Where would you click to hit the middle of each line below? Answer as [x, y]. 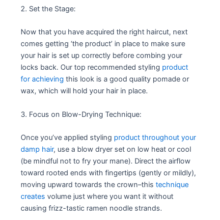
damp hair [37, 149]
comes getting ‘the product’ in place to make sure [103, 44]
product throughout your [155, 137]
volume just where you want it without [110, 196]
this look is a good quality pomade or [127, 79]
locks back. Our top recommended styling [92, 68]
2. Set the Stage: [48, 9]
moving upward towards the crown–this [88, 184]
